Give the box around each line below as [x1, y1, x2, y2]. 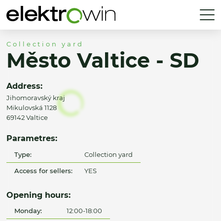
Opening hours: [6, 189, 71, 200]
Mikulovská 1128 [6, 103, 57, 111]
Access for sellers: [14, 166, 73, 175]
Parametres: [6, 133, 57, 144]
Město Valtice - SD [6, 48, 199, 73]
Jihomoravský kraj [6, 93, 65, 102]
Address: [6, 80, 42, 91]
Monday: [14, 207, 42, 215]
